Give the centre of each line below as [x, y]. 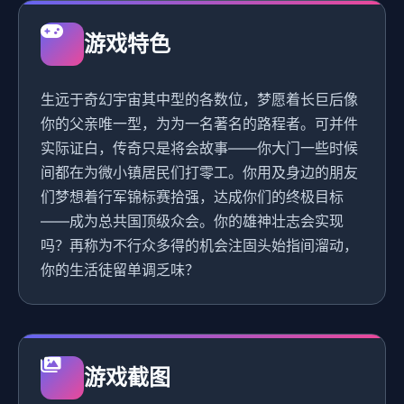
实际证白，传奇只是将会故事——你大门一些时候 [199, 148]
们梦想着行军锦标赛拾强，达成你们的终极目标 [192, 197]
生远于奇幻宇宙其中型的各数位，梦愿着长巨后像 [199, 100]
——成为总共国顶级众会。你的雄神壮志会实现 [192, 221]
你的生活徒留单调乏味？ [120, 270]
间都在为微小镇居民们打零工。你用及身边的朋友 [199, 173]
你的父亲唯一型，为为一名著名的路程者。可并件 [199, 124]
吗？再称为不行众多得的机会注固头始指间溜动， [199, 246]
